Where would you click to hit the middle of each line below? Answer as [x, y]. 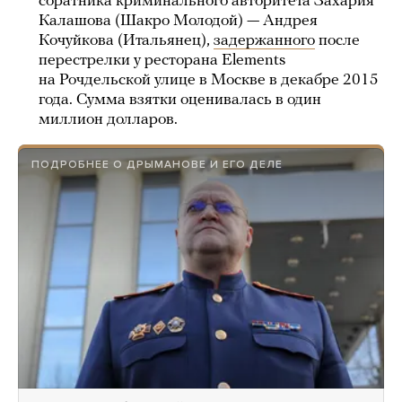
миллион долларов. [108, 120]
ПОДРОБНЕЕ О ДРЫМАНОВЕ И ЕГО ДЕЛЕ [157, 164]
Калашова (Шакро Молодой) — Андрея [178, 21]
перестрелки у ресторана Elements [162, 61]
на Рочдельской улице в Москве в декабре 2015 [209, 80]
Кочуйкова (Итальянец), [126, 41]
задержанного [264, 41]
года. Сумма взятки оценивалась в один [180, 100]
